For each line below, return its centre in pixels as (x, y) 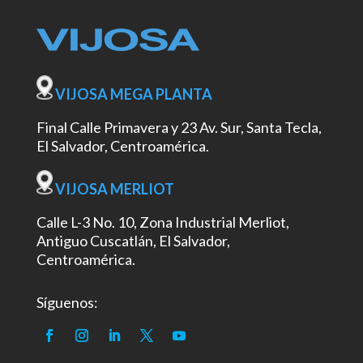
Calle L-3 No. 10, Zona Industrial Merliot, (162, 222)
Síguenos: (67, 302)
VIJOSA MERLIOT (114, 188)
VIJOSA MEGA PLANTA (133, 94)
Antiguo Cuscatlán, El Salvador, (133, 240)
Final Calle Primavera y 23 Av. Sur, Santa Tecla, (179, 127)
